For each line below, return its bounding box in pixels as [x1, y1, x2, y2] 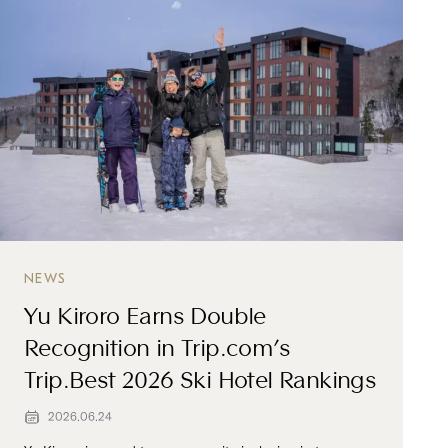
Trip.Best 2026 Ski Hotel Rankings [24, 359, 377, 394]
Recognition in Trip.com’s [24, 327, 290, 362]
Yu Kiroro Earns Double [24, 295, 266, 330]
